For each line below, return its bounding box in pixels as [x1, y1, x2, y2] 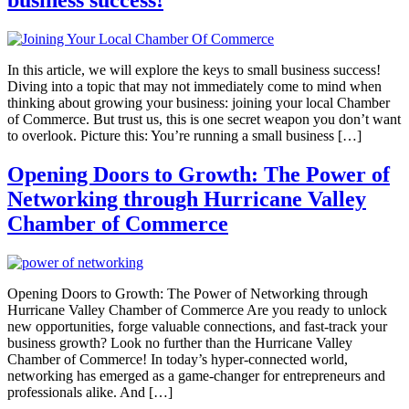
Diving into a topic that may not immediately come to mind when [7, 79, 382, 95]
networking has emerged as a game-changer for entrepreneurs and [7, 368, 385, 384]
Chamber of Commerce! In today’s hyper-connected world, [7, 351, 348, 368]
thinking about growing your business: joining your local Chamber [7, 95, 390, 111]
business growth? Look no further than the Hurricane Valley [7, 335, 352, 351]
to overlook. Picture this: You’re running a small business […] [7, 128, 362, 144]
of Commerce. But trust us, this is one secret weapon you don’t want [7, 111, 401, 128]
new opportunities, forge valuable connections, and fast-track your [7, 319, 387, 335]
